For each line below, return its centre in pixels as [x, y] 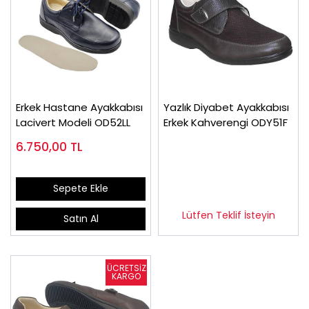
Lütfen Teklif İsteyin [228, 215]
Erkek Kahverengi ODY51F [226, 122]
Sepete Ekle [81, 189]
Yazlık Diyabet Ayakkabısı [226, 107]
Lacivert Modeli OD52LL [73, 122]
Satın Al [81, 218]
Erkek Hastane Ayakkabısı [79, 107]
